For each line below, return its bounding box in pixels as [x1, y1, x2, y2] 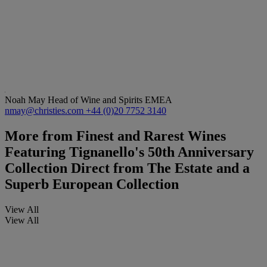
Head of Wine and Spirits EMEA [48, 95, 172, 105]
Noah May [5, 95, 48, 105]
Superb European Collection [5, 176, 179, 193]
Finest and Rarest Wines [73, 128, 226, 144]
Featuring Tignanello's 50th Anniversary [5, 144, 254, 160]
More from [5, 128, 73, 144]
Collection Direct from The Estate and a [5, 160, 250, 176]
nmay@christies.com [5, 105, 86, 116]
